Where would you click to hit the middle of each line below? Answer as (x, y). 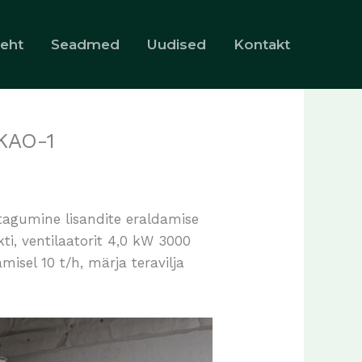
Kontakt (262, 44)
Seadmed (85, 44)
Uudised (177, 44)
